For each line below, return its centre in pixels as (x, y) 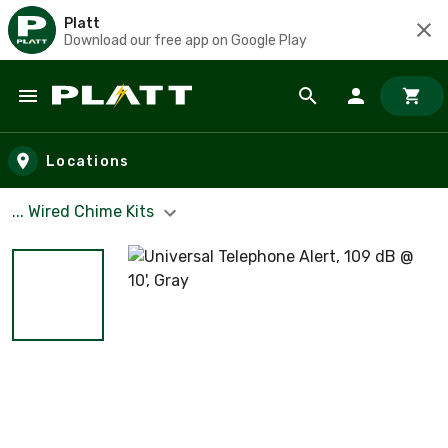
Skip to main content (105, 115)
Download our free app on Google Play (185, 40)
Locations (88, 161)
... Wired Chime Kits (85, 211)
